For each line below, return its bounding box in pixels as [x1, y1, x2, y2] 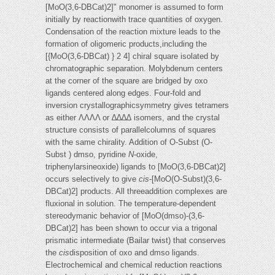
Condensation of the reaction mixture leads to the [45, 27, 220, 37]
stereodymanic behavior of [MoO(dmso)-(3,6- [45, 211, 204, 221]
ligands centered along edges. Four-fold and [45, 88, 201, 98]
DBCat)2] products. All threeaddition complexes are [45, 187, 227, 196]
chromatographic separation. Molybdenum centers [45, 64, 223, 74]
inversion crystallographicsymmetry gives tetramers [45, 101, 229, 110]
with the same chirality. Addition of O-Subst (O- [45, 137, 212, 147]
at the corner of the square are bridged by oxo [45, 76, 207, 86]
